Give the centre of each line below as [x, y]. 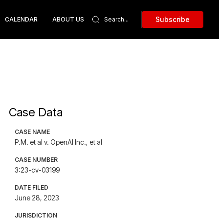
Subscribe [173, 19]
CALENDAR [21, 19]
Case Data [36, 112]
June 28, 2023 [37, 198]
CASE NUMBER [36, 160]
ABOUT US [68, 19]
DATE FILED [32, 187]
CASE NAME [33, 132]
